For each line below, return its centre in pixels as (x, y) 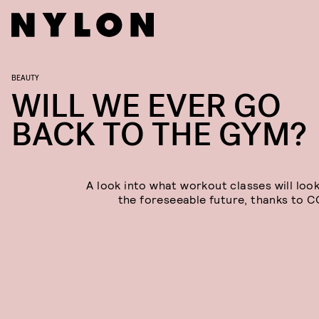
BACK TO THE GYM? (159, 135)
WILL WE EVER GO (146, 106)
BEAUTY (25, 77)
